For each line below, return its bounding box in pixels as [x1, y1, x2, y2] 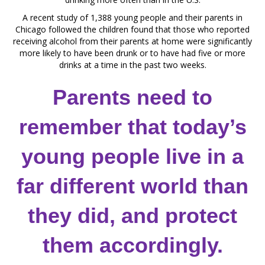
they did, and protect [28, 203, 237, 228]
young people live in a [21, 144, 244, 169]
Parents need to [53, 85, 212, 109]
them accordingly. [42, 233, 223, 257]
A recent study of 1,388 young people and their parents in [22, 12, 243, 23]
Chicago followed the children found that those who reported [15, 24, 250, 35]
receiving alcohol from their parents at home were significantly [13, 35, 252, 47]
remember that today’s [18, 115, 247, 139]
